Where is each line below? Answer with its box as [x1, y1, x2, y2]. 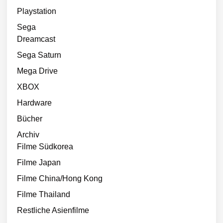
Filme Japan [17, 158, 61, 167]
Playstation [17, 6, 56, 15]
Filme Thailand [17, 190, 70, 199]
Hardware [17, 98, 52, 107]
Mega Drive [17, 66, 58, 75]
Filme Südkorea [17, 142, 73, 151]
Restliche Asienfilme [17, 206, 89, 215]
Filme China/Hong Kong [17, 174, 103, 183]
